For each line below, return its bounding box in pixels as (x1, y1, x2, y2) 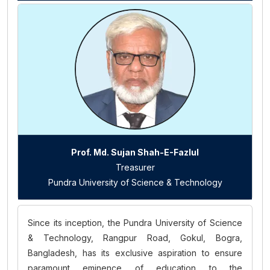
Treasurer (115, 162, 155, 172)
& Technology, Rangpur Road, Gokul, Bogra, (28, 233, 242, 243)
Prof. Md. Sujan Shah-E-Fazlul (71, 147, 199, 157)
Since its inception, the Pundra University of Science (28, 218, 242, 228)
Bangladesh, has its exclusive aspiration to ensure (28, 248, 242, 258)
